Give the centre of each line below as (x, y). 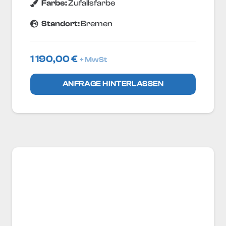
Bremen (97, 23)
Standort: (61, 23)
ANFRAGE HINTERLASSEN (113, 84)
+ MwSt (93, 60)
